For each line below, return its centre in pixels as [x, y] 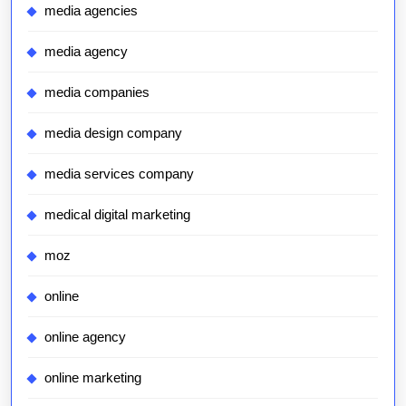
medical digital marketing [117, 214]
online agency [85, 337]
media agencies [91, 10]
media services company [119, 174]
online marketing [93, 377]
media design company [113, 133]
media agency [86, 51]
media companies [97, 92]
